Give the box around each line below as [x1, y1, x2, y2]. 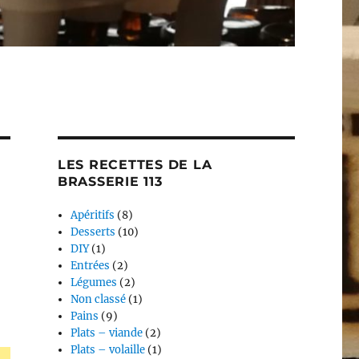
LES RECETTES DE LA [57, 157, 212, 173]
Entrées [71, 259, 111, 273]
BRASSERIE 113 [57, 174, 163, 190]
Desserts [71, 225, 116, 240]
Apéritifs [71, 208, 115, 223]
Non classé [71, 292, 127, 307]
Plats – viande [71, 326, 143, 341]
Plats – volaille [71, 343, 146, 357]
